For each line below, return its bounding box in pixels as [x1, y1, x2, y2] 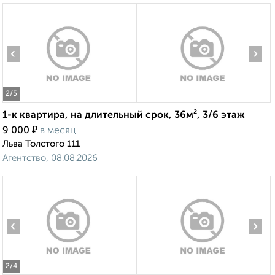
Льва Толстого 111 [2, 139, 80, 149]
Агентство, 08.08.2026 [2, 153, 98, 163]
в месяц [40, 126, 76, 136]
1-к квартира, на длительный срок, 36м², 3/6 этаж [2, 110, 245, 121]
